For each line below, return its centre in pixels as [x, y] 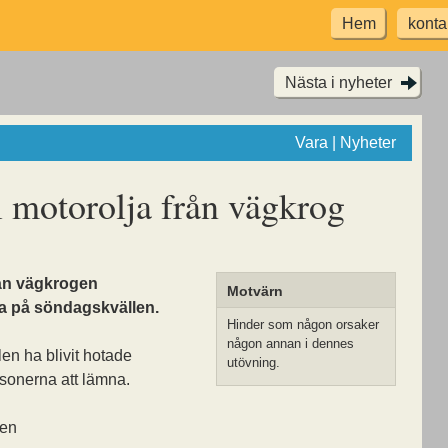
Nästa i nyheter [338, 82]
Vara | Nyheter [345, 142]
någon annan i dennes [290, 344]
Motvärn [255, 291]
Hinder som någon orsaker [303, 325]
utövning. [253, 363]
